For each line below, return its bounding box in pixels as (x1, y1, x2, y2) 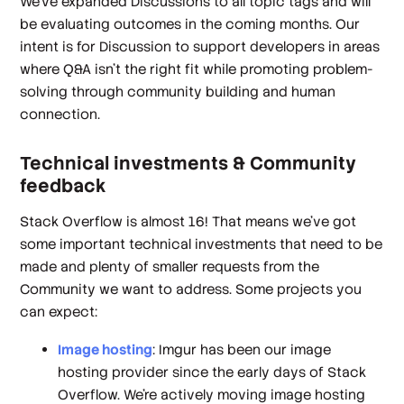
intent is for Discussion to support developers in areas (20, 38, 381, 56)
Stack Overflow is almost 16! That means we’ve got (20, 213, 357, 231)
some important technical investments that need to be (20, 235, 383, 253)
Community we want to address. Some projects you (20, 280, 363, 298)
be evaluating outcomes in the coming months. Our (20, 15, 361, 33)
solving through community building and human (20, 83, 336, 101)
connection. (20, 106, 101, 124)
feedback (20, 173, 106, 197)
